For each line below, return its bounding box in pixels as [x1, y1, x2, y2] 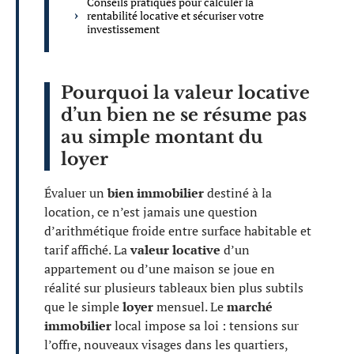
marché [227, 297, 273, 315]
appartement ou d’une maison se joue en [44, 259, 275, 277]
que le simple [44, 297, 122, 315]
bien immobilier [107, 183, 204, 201]
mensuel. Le [153, 297, 227, 315]
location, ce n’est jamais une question [44, 202, 258, 220]
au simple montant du [61, 126, 263, 148]
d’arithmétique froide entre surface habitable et [44, 221, 311, 239]
